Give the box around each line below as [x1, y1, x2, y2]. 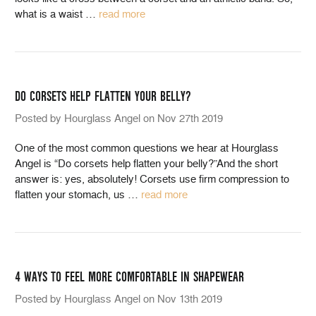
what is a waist [15, 8, 85, 20]
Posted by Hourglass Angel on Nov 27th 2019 [15, 112, 223, 125]
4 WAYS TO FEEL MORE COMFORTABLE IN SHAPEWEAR [15, 269, 244, 285]
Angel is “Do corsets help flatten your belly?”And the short [15, 157, 278, 170]
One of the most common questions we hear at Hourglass [15, 142, 279, 154]
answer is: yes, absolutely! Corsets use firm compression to [15, 173, 289, 186]
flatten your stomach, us [15, 188, 128, 201]
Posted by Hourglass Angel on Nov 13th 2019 [15, 293, 222, 305]
